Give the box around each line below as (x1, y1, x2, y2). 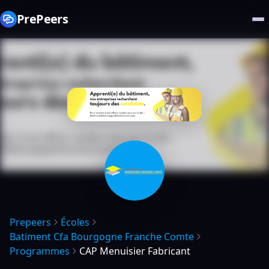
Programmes (10, 244, 70, 258)
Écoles (61, 216, 89, 229)
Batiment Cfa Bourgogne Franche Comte (10, 230, 194, 243)
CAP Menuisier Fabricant (79, 244, 190, 258)
